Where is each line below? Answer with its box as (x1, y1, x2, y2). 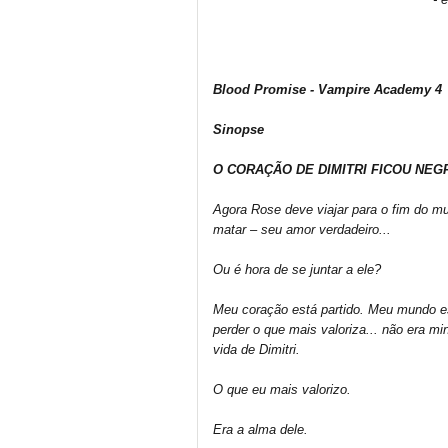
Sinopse (213, 122, 264, 137)
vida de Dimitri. (213, 342, 300, 357)
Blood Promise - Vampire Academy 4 (213, 82, 442, 97)
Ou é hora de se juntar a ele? (213, 262, 381, 277)
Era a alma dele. (213, 422, 308, 437)
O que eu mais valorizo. (213, 382, 351, 397)
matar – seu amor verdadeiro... (213, 222, 391, 237)
